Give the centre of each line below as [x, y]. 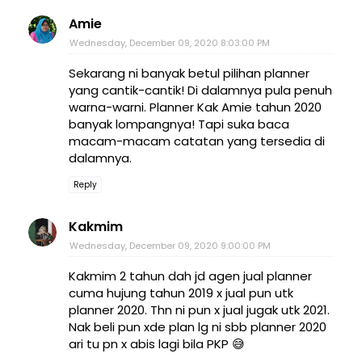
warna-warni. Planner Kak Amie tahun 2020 [195, 107]
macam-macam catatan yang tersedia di [197, 141]
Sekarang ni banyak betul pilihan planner [189, 74]
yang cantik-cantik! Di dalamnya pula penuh [200, 90]
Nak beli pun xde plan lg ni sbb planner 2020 [198, 327]
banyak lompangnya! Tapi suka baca [179, 124]
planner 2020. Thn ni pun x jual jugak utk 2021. [199, 310]
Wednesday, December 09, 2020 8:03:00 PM [170, 43]
